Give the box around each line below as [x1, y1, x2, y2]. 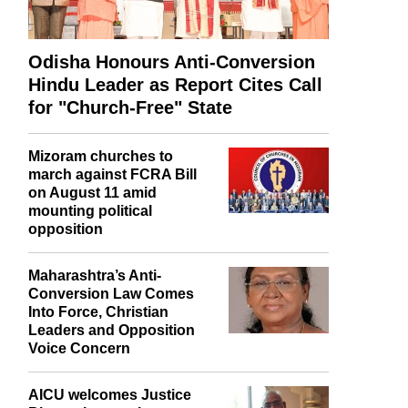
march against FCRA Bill [28, 167, 197, 183]
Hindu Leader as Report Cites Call [28, 75, 322, 96]
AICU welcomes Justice [28, 387, 191, 403]
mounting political [28, 203, 152, 219]
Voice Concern [28, 341, 130, 357]
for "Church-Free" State [28, 97, 232, 118]
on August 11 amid [28, 185, 157, 201]
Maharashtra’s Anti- [28, 268, 161, 284]
